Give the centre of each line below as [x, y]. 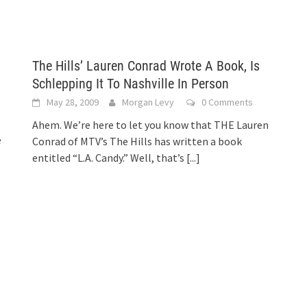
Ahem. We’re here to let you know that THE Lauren [151, 125]
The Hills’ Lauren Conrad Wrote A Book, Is [146, 66]
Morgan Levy [148, 102]
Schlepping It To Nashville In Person [131, 84]
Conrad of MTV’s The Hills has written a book [137, 141]
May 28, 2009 [73, 102]
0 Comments [228, 102]
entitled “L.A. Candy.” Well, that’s [110, 158]
